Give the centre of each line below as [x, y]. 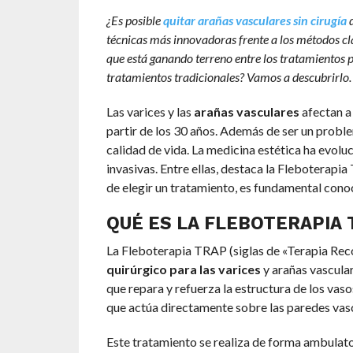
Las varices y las [150, 112]
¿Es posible [134, 20]
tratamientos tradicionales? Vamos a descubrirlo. [229, 77]
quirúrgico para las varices [183, 269]
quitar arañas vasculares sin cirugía [255, 20]
